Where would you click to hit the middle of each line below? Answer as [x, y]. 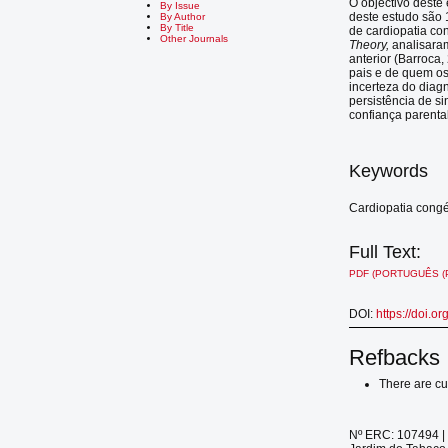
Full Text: [385, 252]
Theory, [369, 44]
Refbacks [395, 358]
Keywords [389, 171]
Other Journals [194, 38]
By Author [183, 16]
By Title [177, 27]
